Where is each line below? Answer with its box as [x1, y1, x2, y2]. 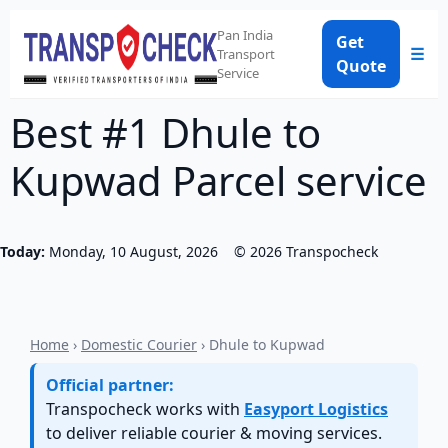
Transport [216, 44, 275, 63]
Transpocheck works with [46, 398, 244, 420]
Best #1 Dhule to [10, 105, 321, 160]
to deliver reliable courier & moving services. [46, 422, 382, 444]
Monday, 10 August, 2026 [49, 242, 218, 261]
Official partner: [46, 374, 174, 396]
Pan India [216, 25, 273, 44]
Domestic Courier [81, 335, 197, 354]
